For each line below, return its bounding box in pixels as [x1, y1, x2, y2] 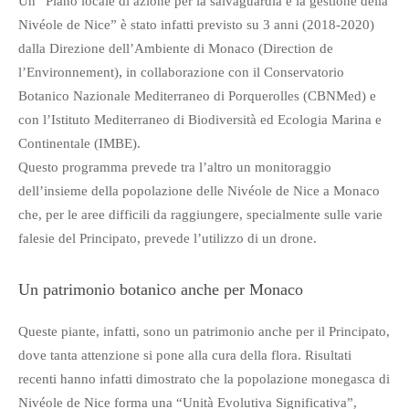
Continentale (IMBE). [18, 136, 141, 152]
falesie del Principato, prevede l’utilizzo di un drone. [18, 231, 317, 246]
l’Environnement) [18, 65, 119, 80]
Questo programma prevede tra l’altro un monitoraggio [18, 160, 331, 175]
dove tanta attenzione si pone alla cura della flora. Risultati [18, 348, 351, 363]
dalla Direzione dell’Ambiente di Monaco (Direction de [18, 41, 333, 57]
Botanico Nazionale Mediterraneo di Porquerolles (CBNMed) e [18, 89, 376, 104]
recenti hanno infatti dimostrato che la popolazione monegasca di [18, 372, 390, 387]
